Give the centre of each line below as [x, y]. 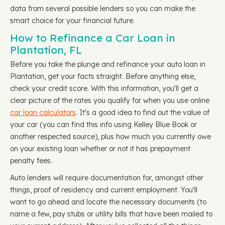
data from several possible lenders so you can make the [103, 9]
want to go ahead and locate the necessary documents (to [108, 202]
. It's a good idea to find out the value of [143, 113]
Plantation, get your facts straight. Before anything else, [103, 76]
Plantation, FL [46, 50]
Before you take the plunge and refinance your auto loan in [108, 64]
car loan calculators [43, 113]
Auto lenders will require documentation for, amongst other [107, 178]
